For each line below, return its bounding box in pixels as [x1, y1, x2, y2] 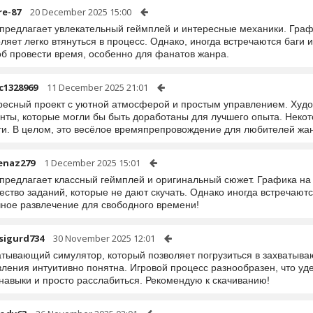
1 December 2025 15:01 [44, 156, 140, 169]
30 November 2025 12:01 [53, 232, 155, 245]
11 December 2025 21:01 [47, 81, 148, 94]
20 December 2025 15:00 [30, 6, 131, 18]
